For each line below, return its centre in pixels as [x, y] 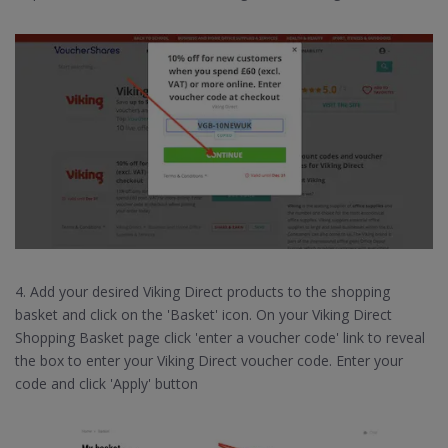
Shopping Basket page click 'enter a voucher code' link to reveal [220, 337]
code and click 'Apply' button [106, 383]
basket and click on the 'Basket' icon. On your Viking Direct [203, 314]
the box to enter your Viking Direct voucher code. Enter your [209, 360]
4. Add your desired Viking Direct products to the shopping [202, 291]
